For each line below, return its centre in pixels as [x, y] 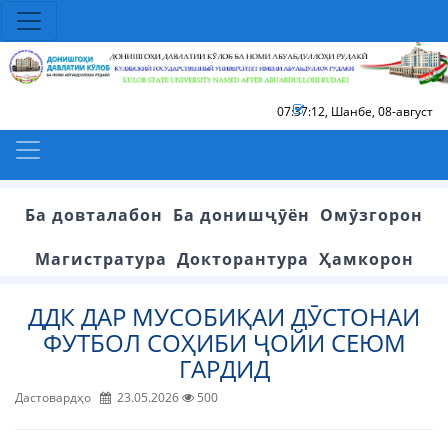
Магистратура [100, 258]
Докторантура [242, 258]
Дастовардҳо [57, 397]
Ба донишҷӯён [241, 214]
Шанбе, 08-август [382, 111]
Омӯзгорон [371, 214]
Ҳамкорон [366, 258]
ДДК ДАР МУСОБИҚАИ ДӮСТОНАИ [224, 316]
